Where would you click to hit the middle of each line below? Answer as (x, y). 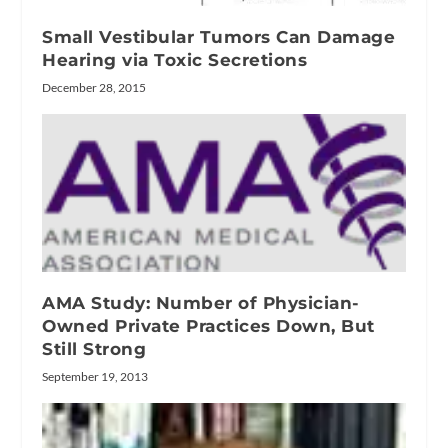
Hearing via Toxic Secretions (175, 59)
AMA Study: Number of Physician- (201, 303)
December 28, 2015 (94, 87)
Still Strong (94, 349)
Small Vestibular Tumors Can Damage (219, 36)
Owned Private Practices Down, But (208, 326)
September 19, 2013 (95, 377)
